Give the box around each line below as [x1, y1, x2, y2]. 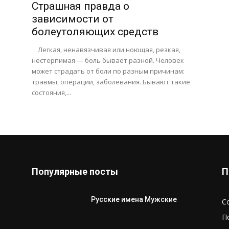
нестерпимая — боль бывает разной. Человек [32, 56, 184, 65]
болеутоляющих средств [32, 26, 158, 38]
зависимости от [32, 13, 113, 25]
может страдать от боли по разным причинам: [32, 66, 185, 76]
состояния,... [32, 88, 71, 97]
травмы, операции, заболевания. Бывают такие [32, 77, 190, 86]
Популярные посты [32, 166, 118, 177]
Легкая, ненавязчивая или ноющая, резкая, [32, 45, 180, 54]
